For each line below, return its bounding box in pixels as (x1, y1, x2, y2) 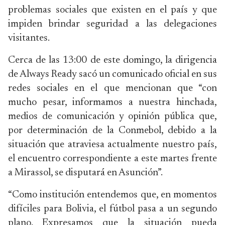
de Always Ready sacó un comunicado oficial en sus (8, 69, 217, 79)
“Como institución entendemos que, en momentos (8, 190, 217, 200)
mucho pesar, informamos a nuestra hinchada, (8, 97, 217, 107)
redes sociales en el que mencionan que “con (8, 83, 217, 93)
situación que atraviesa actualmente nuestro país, (8, 140, 217, 150)
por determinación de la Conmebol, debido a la (8, 126, 217, 136)
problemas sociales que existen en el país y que (8, 5, 217, 15)
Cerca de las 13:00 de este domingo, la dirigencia (8, 55, 217, 65)
